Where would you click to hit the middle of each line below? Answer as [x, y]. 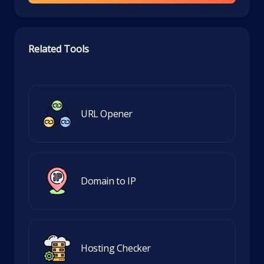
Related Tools [59, 49]
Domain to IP [108, 181]
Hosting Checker [116, 248]
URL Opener [107, 113]
